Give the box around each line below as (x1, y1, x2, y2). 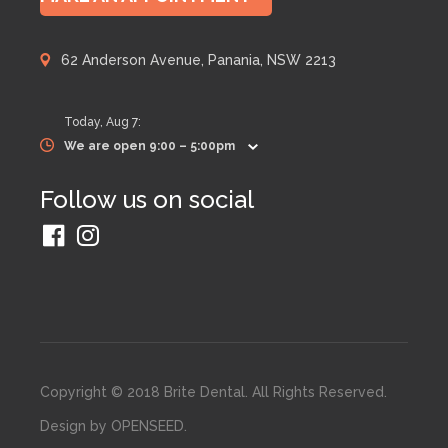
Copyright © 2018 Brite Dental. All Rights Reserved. (40, 384, 387, 400)
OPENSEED (111, 418, 184, 434)
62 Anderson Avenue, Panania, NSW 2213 (61, 52, 336, 68)
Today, (64, 115, 106, 129)
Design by (40, 418, 111, 434)
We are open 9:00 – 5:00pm (64, 139, 235, 153)
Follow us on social (40, 185, 254, 214)
